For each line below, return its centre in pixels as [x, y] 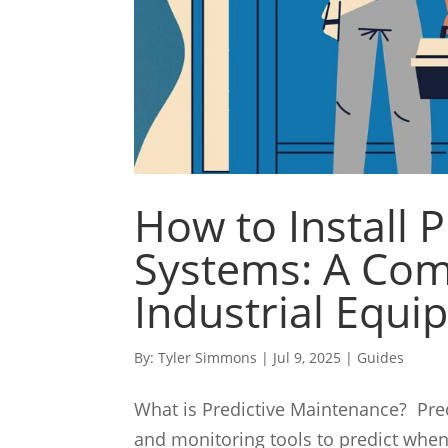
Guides [381, 357]
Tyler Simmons [208, 357]
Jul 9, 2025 [307, 357]
